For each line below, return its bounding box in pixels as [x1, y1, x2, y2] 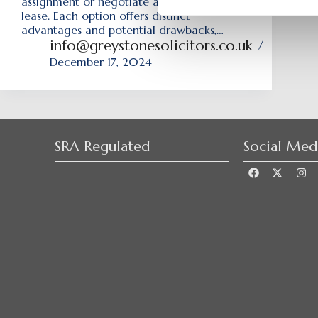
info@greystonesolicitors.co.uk [50, 36, 252, 55]
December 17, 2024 [50, 54, 152, 69]
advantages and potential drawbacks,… [21, 22, 224, 37]
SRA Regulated [55, 138, 150, 155]
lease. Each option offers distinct [21, 8, 190, 23]
